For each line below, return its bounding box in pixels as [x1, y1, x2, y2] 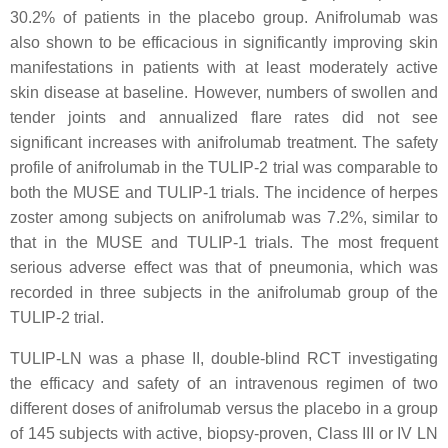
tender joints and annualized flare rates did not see [10, 109, 438, 126]
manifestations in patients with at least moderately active [10, 59, 438, 76]
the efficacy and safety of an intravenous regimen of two [10, 375, 438, 392]
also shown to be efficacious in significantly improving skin [10, 34, 438, 51]
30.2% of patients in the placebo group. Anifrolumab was [10, 9, 438, 26]
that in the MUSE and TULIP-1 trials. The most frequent [10, 234, 438, 251]
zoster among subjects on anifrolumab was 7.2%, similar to [10, 209, 438, 226]
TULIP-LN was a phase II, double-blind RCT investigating [10, 350, 438, 367]
